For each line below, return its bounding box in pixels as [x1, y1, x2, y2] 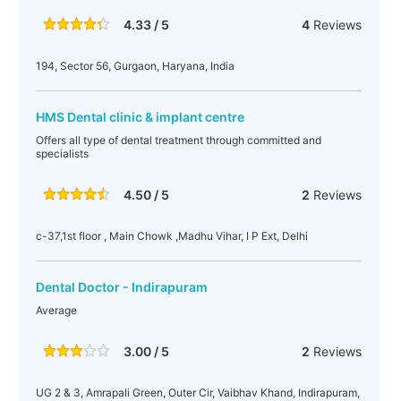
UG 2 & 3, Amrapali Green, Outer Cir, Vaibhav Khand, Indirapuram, [36, 386, 360, 399]
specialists [36, 147, 89, 160]
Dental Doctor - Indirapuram [36, 279, 208, 294]
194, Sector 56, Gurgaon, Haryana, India [36, 59, 235, 73]
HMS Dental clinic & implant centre [36, 109, 244, 124]
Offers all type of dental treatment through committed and [36, 133, 321, 147]
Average [36, 303, 77, 317]
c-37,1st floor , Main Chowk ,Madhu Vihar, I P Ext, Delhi [36, 229, 308, 243]
